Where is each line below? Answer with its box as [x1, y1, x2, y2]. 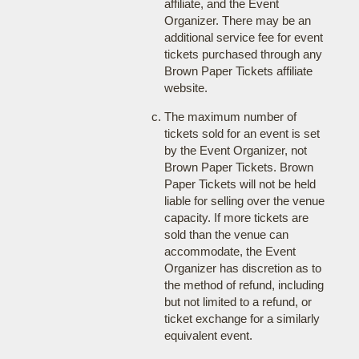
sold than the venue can [163, 228, 288, 241]
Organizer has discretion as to [163, 261, 321, 275]
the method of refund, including [163, 278, 324, 292]
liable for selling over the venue [163, 194, 325, 208]
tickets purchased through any [163, 47, 322, 61]
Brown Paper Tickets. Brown [163, 160, 313, 174]
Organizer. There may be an [163, 14, 311, 27]
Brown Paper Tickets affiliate [163, 64, 313, 78]
